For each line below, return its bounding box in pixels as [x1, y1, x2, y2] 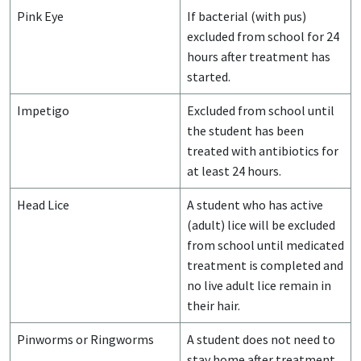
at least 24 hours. [187, 163, 281, 180]
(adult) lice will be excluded [187, 217, 335, 234]
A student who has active [187, 197, 323, 214]
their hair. [187, 297, 240, 314]
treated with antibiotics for [187, 143, 338, 160]
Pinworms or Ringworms [17, 331, 154, 348]
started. [187, 68, 230, 85]
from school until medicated [187, 237, 344, 254]
